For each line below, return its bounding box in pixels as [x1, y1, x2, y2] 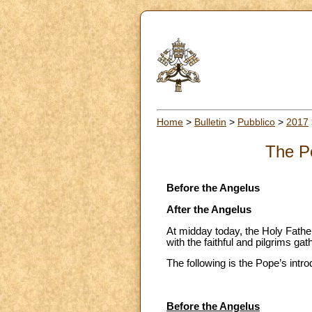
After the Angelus [166, 203, 251, 215]
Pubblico [237, 116, 275, 127]
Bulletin [194, 116, 226, 127]
